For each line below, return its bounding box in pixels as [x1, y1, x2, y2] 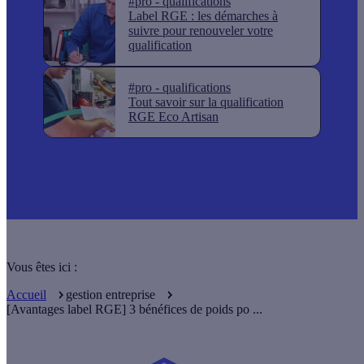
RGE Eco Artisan [128, 109, 219, 123]
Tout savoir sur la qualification [128, 94, 284, 109]
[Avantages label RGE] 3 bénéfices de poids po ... [6, 301, 262, 316]
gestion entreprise [66, 287, 155, 301]
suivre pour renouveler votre [128, 23, 273, 37]
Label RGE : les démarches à [128, 8, 278, 23]
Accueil [6, 287, 46, 301]
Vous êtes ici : [6, 259, 77, 274]
